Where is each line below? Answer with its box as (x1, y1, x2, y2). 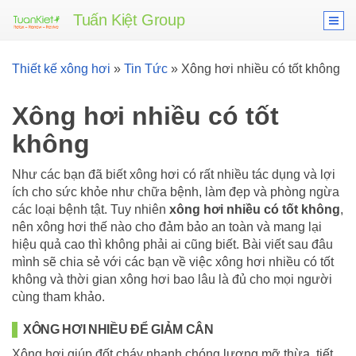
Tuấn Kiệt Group (73, 11, 185, 29)
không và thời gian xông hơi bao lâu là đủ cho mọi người (12, 273, 332, 286)
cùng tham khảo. (12, 290, 105, 304)
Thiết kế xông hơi (12, 62, 110, 75)
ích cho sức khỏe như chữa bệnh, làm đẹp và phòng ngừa (12, 185, 339, 199)
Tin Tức (124, 62, 168, 75)
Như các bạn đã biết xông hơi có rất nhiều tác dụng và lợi (12, 168, 335, 181)
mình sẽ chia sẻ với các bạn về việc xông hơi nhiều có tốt (12, 255, 334, 269)
